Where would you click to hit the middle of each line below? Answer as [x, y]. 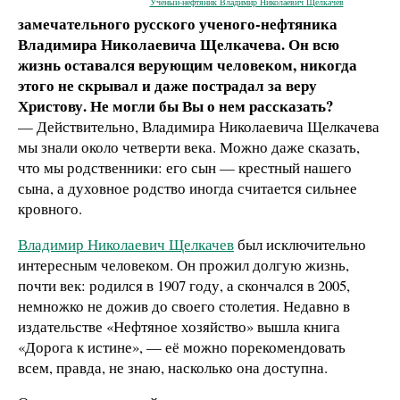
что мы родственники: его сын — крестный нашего [185, 167]
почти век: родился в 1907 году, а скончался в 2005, [184, 285]
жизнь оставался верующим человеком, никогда [187, 64]
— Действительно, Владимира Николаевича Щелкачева [199, 126]
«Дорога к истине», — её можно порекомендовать [182, 346]
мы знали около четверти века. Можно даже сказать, [189, 146]
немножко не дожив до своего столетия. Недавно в [184, 305]
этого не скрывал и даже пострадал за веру [167, 85]
